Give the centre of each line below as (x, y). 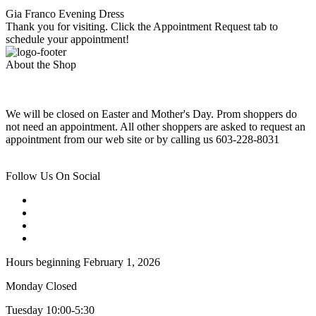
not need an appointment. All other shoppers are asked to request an (156, 127)
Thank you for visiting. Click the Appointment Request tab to (142, 27)
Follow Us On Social (53, 176)
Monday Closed (41, 286)
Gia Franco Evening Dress (65, 14)
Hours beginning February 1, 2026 (83, 262)
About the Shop (41, 65)
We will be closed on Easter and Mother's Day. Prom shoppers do (151, 114)
